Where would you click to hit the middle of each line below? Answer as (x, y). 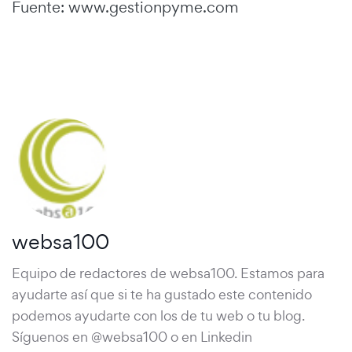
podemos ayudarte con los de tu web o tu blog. (158, 315)
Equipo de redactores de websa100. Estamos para (168, 273)
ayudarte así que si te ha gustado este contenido (162, 294)
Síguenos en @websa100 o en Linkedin (132, 336)
